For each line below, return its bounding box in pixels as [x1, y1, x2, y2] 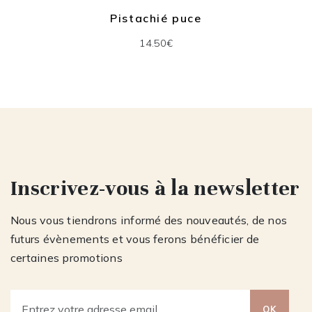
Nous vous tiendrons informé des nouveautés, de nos [10, 213, 287, 228]
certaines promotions [10, 251, 123, 265]
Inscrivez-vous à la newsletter [10, 175, 300, 202]
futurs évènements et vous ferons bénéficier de [10, 232, 260, 247]
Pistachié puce [110, 11, 202, 26]
